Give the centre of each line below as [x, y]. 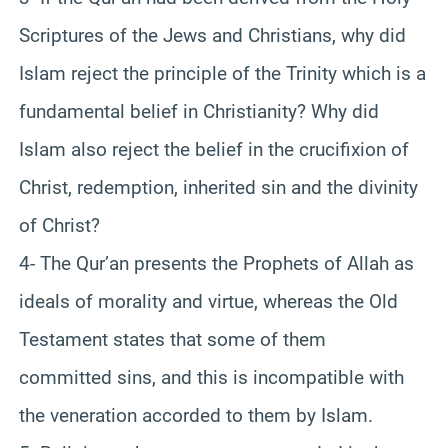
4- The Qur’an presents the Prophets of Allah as [216, 263]
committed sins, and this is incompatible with [211, 377]
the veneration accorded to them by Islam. [196, 415]
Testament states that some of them [172, 339]
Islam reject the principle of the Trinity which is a [222, 73]
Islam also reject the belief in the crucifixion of [214, 149]
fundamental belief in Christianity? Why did [199, 111]
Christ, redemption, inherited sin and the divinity [218, 187]
